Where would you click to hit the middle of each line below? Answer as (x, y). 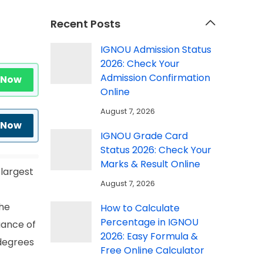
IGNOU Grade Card (144, 136)
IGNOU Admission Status (156, 50)
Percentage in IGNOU (149, 222)
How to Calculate (140, 208)
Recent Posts (85, 24)
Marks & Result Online (150, 164)
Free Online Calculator (152, 251)
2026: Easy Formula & (149, 237)
